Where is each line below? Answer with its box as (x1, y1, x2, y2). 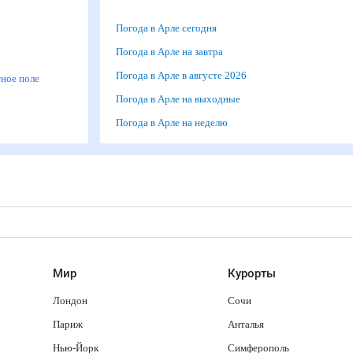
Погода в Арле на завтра (115, 46, 232, 58)
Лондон (52, 295, 90, 307)
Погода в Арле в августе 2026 (115, 69, 253, 81)
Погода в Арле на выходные (115, 93, 250, 105)
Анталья (228, 318, 268, 330)
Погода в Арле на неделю (115, 117, 239, 128)
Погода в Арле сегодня (115, 22, 225, 34)
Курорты (228, 266, 276, 281)
